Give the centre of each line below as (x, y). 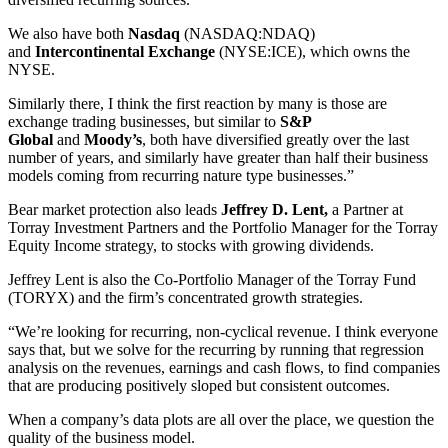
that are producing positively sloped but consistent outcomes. (199, 385)
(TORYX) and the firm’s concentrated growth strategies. (185, 297)
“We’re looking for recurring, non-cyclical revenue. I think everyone (223, 331)
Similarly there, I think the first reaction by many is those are (197, 103)
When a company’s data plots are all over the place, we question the (221, 419)
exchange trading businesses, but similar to (144, 121)
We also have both (68, 33)
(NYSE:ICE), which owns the (312, 51)
